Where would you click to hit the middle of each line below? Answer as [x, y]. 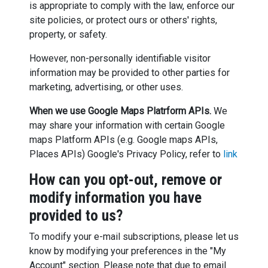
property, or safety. [68, 34]
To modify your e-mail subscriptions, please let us [134, 236]
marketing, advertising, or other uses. [106, 87]
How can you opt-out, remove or [125, 179]
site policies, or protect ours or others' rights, [123, 20]
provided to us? [76, 215]
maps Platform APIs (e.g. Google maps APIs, [123, 139]
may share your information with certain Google [127, 125]
